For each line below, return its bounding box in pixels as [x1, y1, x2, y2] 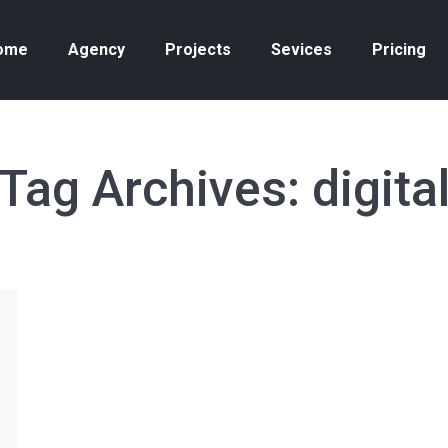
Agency [68, 40, 125, 59]
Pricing [372, 40, 426, 59]
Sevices [271, 40, 332, 59]
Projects [165, 40, 231, 59]
